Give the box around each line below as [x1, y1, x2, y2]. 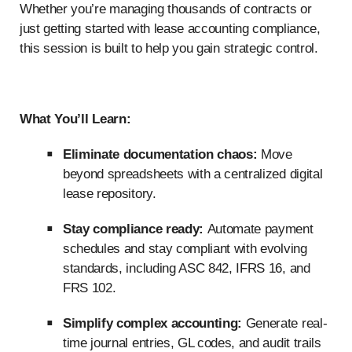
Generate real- [242, 316, 328, 331]
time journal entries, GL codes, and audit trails [63, 335, 321, 350]
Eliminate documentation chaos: [63, 147, 262, 162]
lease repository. [63, 186, 156, 201]
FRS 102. [63, 280, 116, 295]
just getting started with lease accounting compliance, [20, 21, 321, 36]
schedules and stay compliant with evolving [63, 241, 307, 256]
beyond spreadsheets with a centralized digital [63, 167, 323, 181]
